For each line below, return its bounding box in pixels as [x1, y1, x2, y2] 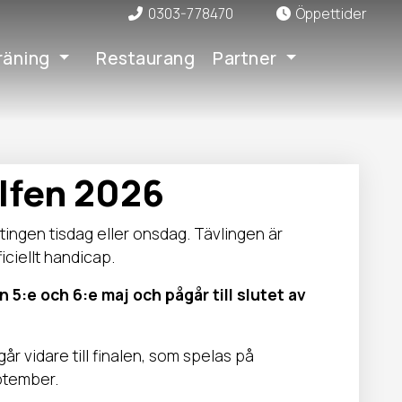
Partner [213, 47, 277, 70]
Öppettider [296, 4, 367, 23]
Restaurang [96, 47, 196, 70]
